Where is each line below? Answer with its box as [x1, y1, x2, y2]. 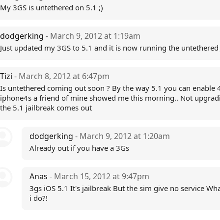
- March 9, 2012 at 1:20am [75, 131, 170, 141]
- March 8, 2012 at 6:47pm [14, 71, 110, 82]
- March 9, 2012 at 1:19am [46, 30, 140, 41]
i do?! [29, 193, 48, 203]
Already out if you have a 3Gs [29, 143, 129, 153]
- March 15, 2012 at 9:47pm [50, 171, 149, 182]
